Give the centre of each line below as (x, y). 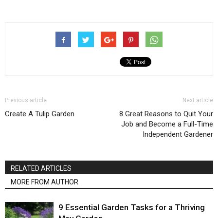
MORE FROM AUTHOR (45, 182)
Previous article (26, 100)
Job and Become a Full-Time (167, 124)
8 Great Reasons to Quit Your (166, 114)
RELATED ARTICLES (41, 168)
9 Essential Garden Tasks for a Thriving (132, 207)
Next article (198, 100)
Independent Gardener (178, 134)
